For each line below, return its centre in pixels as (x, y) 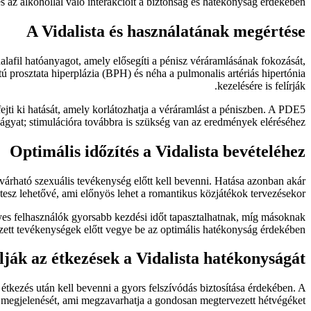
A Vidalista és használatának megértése (166, 31)
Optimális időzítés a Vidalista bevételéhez (158, 151)
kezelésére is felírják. (261, 85)
